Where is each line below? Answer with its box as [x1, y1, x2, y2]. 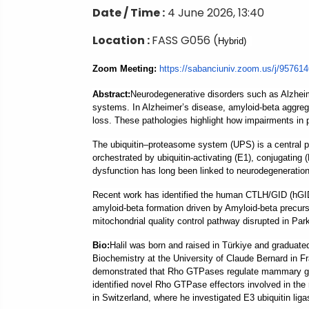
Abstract [92, 89, 128, 99]
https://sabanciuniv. [159, 63, 237, 74]
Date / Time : [92, 5, 165, 21]
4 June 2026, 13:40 [165, 5, 267, 21]
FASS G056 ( [152, 32, 218, 48]
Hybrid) [218, 36, 249, 46]
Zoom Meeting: [92, 63, 157, 74]
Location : [92, 32, 152, 48]
